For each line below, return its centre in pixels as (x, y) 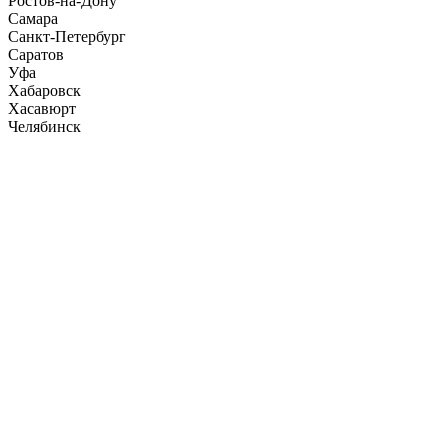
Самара (33, 18)
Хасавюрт (42, 108)
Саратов (36, 54)
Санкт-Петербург (67, 36)
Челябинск (44, 126)
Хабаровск (44, 90)
